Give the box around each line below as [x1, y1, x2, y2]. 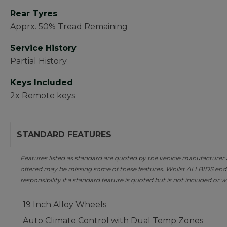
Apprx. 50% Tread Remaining [10, 22, 128, 31]
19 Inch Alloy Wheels [23, 200, 106, 209]
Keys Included [10, 78, 73, 87]
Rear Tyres [10, 9, 57, 18]
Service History [10, 43, 77, 53]
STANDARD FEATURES [17, 130, 111, 139]
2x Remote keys [10, 91, 75, 100]
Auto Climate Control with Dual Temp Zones [23, 216, 203, 225]
